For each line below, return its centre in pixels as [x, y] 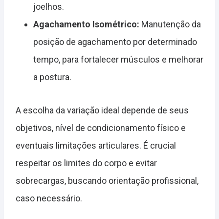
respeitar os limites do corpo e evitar [86, 163]
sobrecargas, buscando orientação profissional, [107, 181]
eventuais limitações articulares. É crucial [96, 145]
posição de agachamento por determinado [115, 42]
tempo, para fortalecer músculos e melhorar [118, 59]
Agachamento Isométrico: [86, 24]
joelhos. [49, 7]
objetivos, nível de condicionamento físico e [101, 128]
